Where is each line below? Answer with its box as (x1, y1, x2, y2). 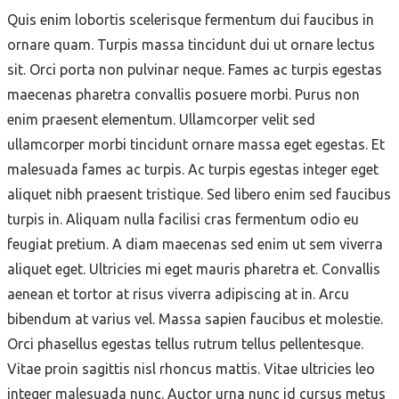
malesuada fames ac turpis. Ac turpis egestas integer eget (7, 160, 379, 177)
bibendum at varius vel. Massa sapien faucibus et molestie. (7, 310, 383, 327)
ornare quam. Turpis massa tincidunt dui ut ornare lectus (7, 36, 375, 53)
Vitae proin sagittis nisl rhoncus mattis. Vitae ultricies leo (7, 360, 375, 377)
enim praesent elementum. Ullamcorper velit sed (7, 110, 315, 127)
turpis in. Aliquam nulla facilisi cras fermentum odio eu (7, 210, 359, 227)
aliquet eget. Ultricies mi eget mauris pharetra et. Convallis (7, 260, 380, 277)
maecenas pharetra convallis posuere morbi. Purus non (7, 85, 360, 102)
